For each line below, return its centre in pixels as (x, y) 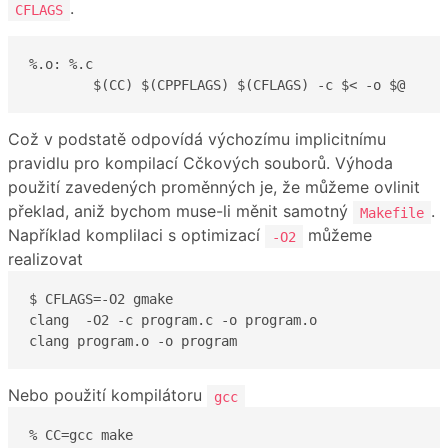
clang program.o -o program (133, 340)
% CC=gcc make (81, 434)
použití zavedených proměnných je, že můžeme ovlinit (214, 187)
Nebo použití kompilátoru (107, 395)
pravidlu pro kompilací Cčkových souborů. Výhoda (200, 163)
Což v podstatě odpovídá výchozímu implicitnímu (197, 139)
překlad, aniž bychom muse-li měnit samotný (180, 211)
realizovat (45, 259)
